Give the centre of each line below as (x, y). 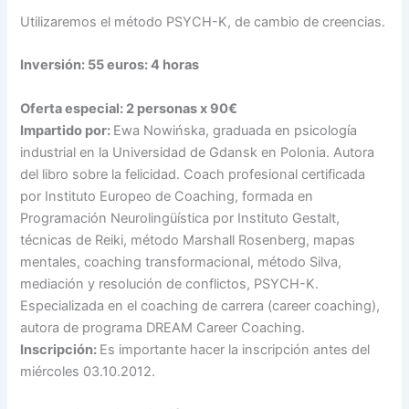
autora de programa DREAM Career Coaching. (163, 327)
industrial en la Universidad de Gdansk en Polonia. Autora (198, 152)
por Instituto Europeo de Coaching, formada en (167, 196)
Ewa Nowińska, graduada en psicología (236, 130)
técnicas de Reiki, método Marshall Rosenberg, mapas (188, 240)
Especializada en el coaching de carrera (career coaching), (200, 305)
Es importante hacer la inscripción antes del (235, 349)
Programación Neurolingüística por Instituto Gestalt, (180, 218)
